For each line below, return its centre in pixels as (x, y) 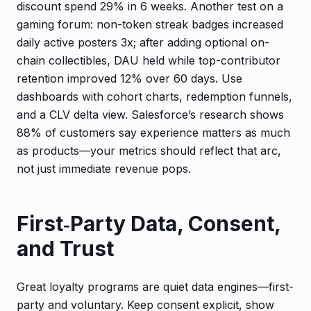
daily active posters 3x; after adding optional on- (143, 42)
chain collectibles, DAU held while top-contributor (149, 60)
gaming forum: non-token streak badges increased (150, 24)
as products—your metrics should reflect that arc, (149, 150)
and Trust (65, 248)
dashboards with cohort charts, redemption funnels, (154, 96)
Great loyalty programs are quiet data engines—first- (155, 286)
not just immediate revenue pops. (104, 168)
